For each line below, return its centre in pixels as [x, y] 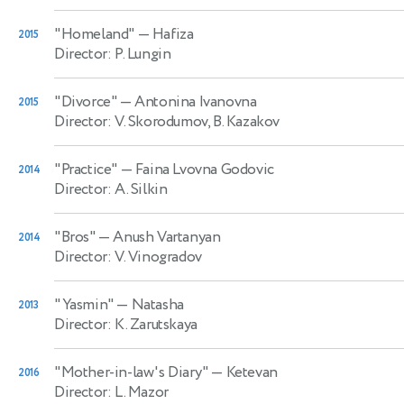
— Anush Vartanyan [158, 237]
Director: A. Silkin [111, 189]
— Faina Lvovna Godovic [196, 169]
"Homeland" [94, 34]
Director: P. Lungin [113, 54]
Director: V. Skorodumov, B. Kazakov [167, 121]
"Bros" [75, 237]
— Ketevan [243, 372]
